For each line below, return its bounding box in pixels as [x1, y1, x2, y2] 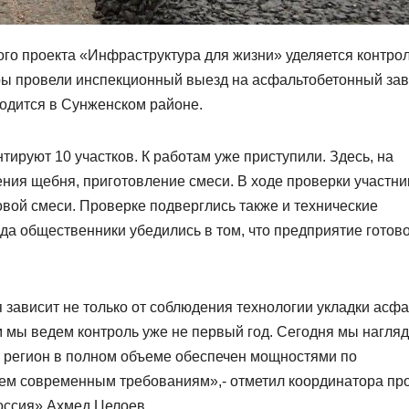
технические [294, 197, 378, 214]
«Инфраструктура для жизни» [79, 47, 283, 63]
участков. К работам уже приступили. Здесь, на [71, 148, 393, 164]
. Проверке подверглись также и [72, 197, 294, 214]
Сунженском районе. [61, 96, 204, 112]
